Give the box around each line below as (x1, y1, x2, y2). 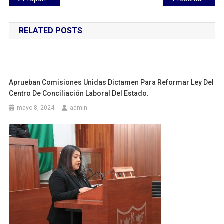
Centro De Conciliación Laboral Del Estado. (9, 89, 149, 97)
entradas (8, 29, 69, 47)
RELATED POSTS (18, 25, 82, 35)
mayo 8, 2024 (17, 104, 55, 111)
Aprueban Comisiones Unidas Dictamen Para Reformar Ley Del (9, 78, 214, 86)
